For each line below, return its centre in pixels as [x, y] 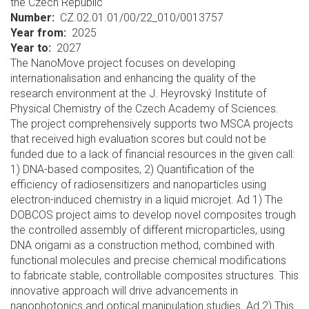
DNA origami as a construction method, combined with [142, 245]
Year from [37, 33]
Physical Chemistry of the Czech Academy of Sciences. [144, 109]
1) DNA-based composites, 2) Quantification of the [132, 169]
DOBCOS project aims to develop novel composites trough [153, 215]
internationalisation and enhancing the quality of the [133, 78]
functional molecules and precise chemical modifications [148, 260]
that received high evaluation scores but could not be [138, 139]
